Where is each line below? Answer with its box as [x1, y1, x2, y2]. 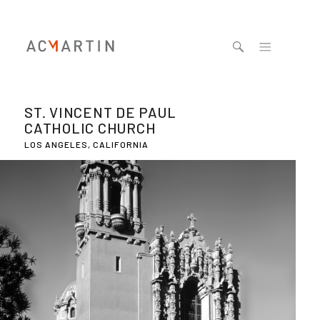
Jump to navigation [101, 3, 195, 16]
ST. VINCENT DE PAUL [24, 104, 176, 121]
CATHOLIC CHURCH [24, 119, 156, 136]
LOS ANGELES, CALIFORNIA [24, 139, 149, 149]
